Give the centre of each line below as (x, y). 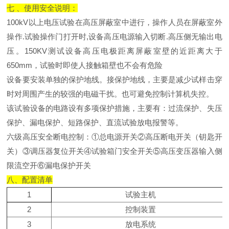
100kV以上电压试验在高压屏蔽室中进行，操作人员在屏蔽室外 (114, 22)
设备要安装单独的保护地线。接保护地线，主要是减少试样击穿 (114, 79)
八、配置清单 (30, 179)
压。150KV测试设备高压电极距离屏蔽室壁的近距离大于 (114, 51)
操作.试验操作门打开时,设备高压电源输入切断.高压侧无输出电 (114, 36)
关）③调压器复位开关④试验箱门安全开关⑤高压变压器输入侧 (114, 151)
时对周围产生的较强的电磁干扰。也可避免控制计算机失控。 (110, 94)
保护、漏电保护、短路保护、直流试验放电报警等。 (95, 122)
